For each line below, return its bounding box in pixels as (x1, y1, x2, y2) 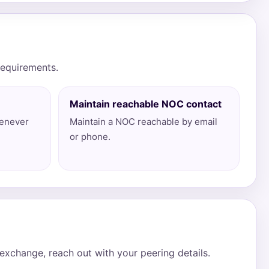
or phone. (69, 131, 110, 142)
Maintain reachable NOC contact (69, 98, 222, 110)
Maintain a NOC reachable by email (69, 116, 217, 127)
